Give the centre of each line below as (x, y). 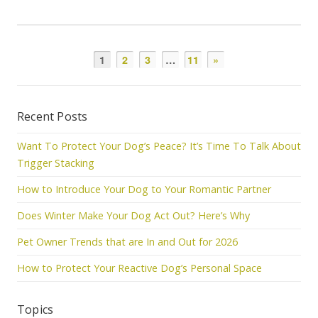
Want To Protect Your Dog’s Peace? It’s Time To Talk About (159, 146)
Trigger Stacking (56, 163)
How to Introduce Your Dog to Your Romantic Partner (144, 189)
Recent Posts (53, 116)
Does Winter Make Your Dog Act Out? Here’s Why (133, 215)
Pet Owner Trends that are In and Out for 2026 (127, 242)
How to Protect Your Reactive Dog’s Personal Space (139, 268)
